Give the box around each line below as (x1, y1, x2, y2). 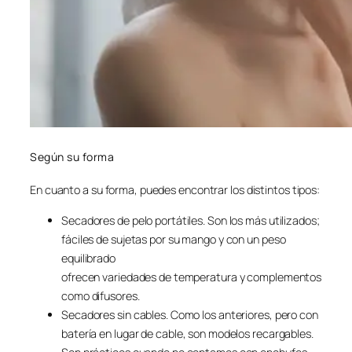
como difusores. (61, 288, 140, 303)
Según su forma (30, 148, 114, 164)
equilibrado (61, 250, 115, 266)
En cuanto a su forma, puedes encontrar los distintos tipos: (30, 182, 321, 198)
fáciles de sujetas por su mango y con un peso (61, 231, 286, 247)
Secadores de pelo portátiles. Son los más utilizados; (61, 212, 320, 228)
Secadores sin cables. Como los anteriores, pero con (61, 306, 318, 322)
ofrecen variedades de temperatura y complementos (61, 269, 322, 284)
